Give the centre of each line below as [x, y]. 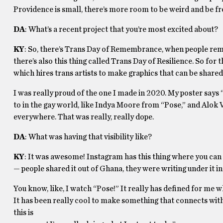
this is [23, 213]
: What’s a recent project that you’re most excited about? [121, 29]
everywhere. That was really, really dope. [83, 117]
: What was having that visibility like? [88, 137]
